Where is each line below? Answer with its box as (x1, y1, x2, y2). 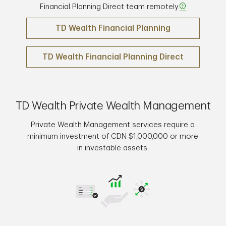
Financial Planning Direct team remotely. (40, 3, 180, 11)
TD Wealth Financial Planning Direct (42, 53, 184, 62)
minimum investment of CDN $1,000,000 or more (27, 133, 199, 141)
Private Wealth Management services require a (31, 121, 195, 129)
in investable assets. (77, 144, 149, 152)
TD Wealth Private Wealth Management (15, 100, 211, 112)
